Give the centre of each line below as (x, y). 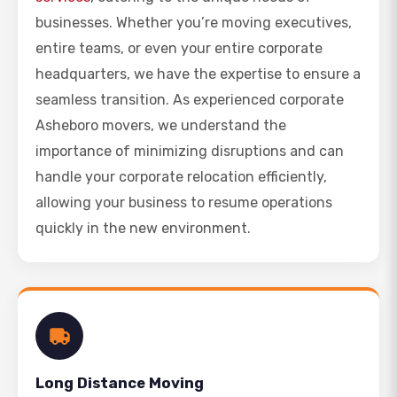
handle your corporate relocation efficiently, (181, 177)
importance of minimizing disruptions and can (190, 151)
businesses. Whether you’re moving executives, (194, 23)
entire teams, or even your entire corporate (179, 48)
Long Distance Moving (120, 383)
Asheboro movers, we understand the (161, 125)
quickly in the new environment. (143, 228)
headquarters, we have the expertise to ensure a (198, 74)
